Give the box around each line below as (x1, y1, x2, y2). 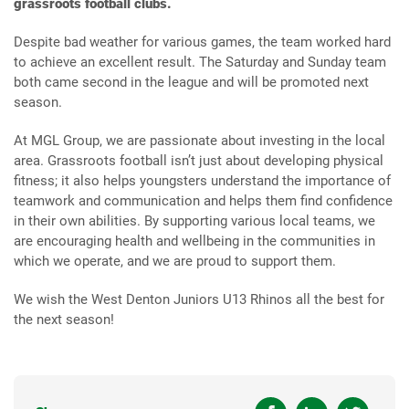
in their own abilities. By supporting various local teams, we (14, 213, 375, 229)
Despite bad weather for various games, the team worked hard (14, 34, 391, 50)
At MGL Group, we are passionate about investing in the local (14, 132, 385, 149)
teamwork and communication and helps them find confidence (14, 193, 393, 209)
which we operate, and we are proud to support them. (14, 253, 336, 269)
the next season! (14, 311, 114, 328)
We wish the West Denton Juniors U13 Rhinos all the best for (14, 291, 384, 308)
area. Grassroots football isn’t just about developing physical (14, 152, 383, 169)
